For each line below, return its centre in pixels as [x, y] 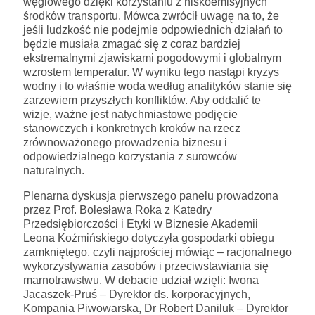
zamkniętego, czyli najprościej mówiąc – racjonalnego [157, 252]
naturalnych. [54, 170]
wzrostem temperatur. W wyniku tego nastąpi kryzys [151, 72]
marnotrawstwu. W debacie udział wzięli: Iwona [141, 280]
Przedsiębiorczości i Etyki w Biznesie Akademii [141, 224]
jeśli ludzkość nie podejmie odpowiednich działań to [153, 30]
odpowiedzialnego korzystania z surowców [130, 156]
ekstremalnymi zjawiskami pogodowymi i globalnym [152, 58]
